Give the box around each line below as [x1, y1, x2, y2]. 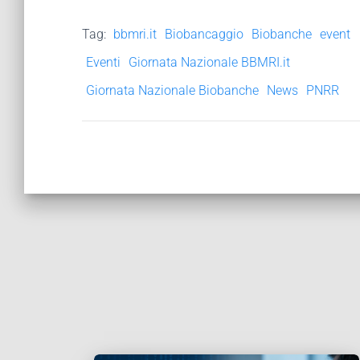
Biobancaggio [165, 27, 243, 42]
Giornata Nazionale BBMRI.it [129, 55, 290, 70]
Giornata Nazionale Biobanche [86, 83, 259, 98]
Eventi [86, 55, 121, 70]
